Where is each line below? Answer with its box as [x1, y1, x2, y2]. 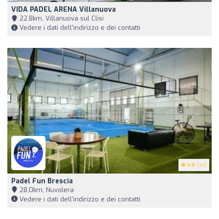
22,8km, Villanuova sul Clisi [18, 14, 104, 22]
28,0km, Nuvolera [18, 185, 74, 194]
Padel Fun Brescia [11, 176, 73, 186]
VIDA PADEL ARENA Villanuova [11, 4, 116, 14]
